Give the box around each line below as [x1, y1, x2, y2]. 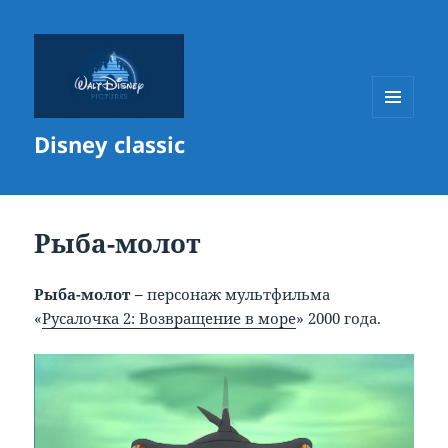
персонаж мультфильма [147, 284, 331, 305]
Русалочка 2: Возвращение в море [42, 308, 297, 329]
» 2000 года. [296, 308, 382, 329]
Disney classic [34, 129, 186, 160]
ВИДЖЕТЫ [372, 150, 436, 168]
